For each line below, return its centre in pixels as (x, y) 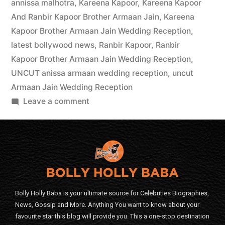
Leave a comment (56, 101)
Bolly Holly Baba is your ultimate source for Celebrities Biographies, (112, 193)
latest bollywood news (53, 45)
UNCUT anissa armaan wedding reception (89, 73)
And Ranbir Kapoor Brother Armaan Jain (85, 17)
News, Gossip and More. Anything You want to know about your (107, 205)
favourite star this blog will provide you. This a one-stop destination (112, 216)
